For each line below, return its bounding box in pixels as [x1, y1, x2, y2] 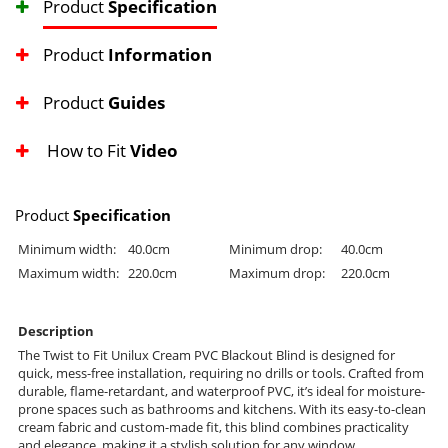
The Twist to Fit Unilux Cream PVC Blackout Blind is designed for [18, 346, 395, 365]
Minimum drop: [229, 240, 322, 259]
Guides [108, 91, 165, 115]
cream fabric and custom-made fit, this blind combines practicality [18, 418, 409, 437]
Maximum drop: [229, 264, 325, 283]
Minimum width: [18, 240, 116, 259]
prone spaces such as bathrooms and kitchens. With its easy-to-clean [18, 400, 426, 419]
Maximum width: [18, 264, 119, 283]
